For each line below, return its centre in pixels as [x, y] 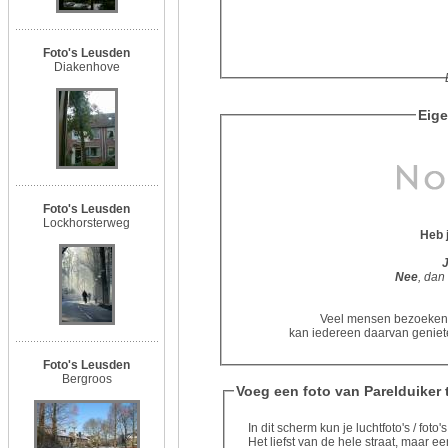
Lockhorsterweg [86, 223]
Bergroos [86, 379]
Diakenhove [86, 67]
